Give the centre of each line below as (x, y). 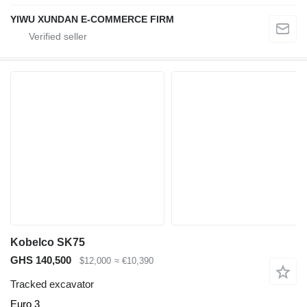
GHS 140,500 (41, 260)
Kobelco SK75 (48, 243)
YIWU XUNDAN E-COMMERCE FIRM (92, 20)
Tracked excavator (52, 284)
